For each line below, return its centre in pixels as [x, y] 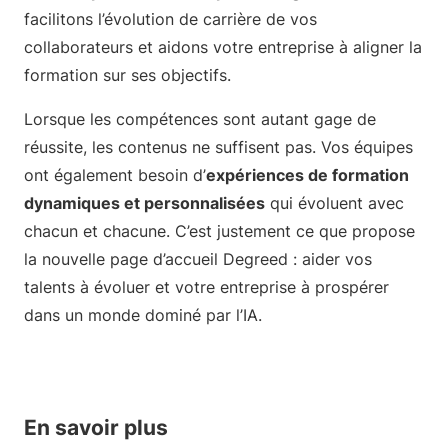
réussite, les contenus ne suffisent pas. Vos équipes [218, 146]
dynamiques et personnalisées [144, 202]
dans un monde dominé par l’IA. [143, 314]
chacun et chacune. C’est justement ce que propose [219, 230]
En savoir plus [96, 427]
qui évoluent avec [334, 202]
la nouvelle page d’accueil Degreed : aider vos [198, 258]
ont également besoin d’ [115, 174]
